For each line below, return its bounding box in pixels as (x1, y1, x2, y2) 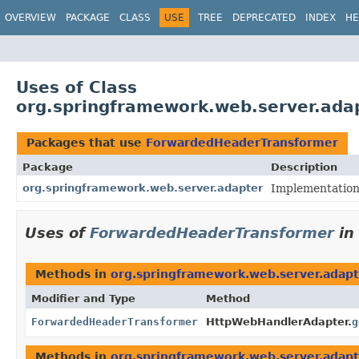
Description (271, 160, 337, 173)
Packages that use (26, 135, 146, 149)
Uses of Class (16, 77, 137, 97)
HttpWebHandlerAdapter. (206, 315, 352, 328)
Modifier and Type (31, 292, 135, 305)
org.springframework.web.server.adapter (22, 181, 263, 194)
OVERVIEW (5, 12, 56, 23)
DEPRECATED (232, 12, 296, 23)
